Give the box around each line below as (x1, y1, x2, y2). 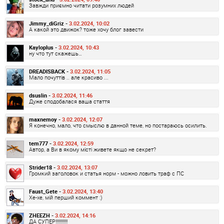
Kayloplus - (29, 43, 58, 51)
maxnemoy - (29, 115, 62, 123)
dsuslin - (29, 91, 52, 99)
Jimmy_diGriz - (29, 19, 69, 27)
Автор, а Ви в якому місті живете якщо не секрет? (29, 145, 156, 153)
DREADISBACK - (29, 67, 70, 75)
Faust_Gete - (29, 187, 62, 195)
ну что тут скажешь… (29, 49, 82, 57)
